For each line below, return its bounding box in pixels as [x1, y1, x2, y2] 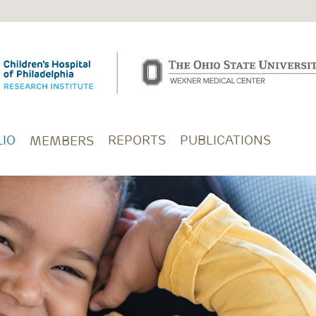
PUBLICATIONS [180, 132, 271, 149]
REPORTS [108, 132, 166, 149]
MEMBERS [30, 132, 94, 149]
